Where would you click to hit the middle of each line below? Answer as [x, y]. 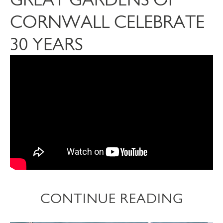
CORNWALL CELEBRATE [107, 22]
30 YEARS [46, 44]
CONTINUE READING [111, 198]
